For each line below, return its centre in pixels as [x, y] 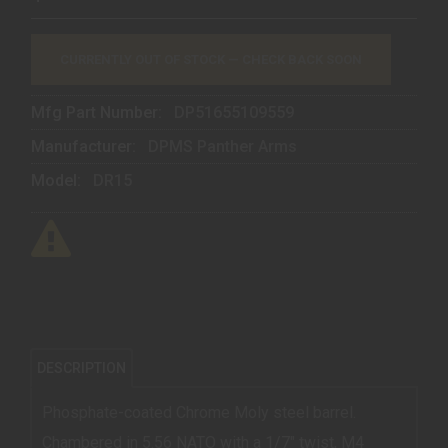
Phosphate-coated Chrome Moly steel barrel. [199, 412]
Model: [58, 180]
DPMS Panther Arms [222, 146]
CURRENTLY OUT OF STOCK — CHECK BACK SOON [211, 59]
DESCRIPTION [81, 367]
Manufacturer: [85, 146]
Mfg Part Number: [98, 112]
